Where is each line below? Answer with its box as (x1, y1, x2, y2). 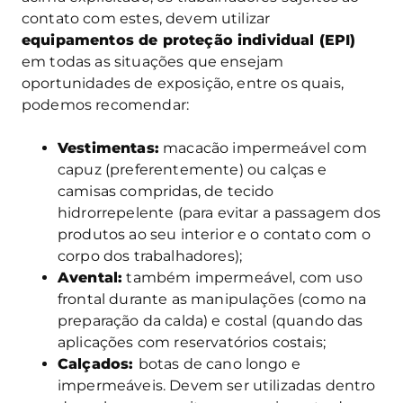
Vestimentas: (58, 139, 159, 157)
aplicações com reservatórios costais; (58, 334, 326, 352)
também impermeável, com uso (122, 269, 363, 287)
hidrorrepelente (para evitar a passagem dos (58, 204, 381, 222)
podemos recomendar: (22, 96, 190, 114)
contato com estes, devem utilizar (22, 10, 271, 28)
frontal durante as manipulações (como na (58, 291, 367, 309)
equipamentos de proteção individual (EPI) (22, 31, 356, 49)
